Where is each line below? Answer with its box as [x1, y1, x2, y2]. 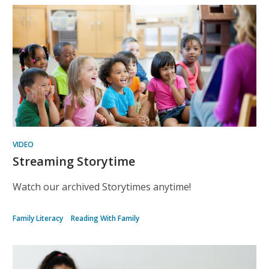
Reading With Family [71, 213, 139, 224]
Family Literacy [13, 213, 63, 224]
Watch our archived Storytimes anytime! [13, 180, 191, 194]
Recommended [11, 23, 133, 47]
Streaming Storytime [13, 153, 135, 170]
